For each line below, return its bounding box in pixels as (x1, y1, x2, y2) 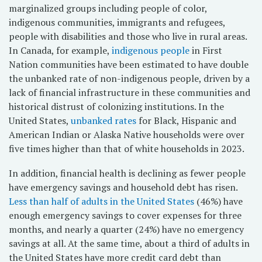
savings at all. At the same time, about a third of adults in (9, 237, 250, 250)
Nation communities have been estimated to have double (9, 58, 249, 71)
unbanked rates (71, 114, 136, 127)
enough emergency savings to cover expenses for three (9, 209, 242, 222)
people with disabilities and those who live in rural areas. (9, 30, 247, 43)
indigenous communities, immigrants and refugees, (9, 16, 225, 29)
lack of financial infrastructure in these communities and (9, 86, 250, 99)
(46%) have (194, 195, 243, 208)
